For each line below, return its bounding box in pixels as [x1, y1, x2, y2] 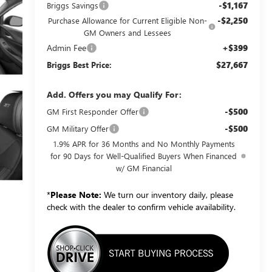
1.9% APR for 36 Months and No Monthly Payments [52, 138, 235, 149]
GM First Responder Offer [46, 106, 138, 117]
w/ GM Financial [115, 162, 172, 173]
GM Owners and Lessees [83, 27, 171, 38]
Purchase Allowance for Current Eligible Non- [47, 15, 207, 25]
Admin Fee [46, 41, 86, 53]
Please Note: [50, 188, 101, 200]
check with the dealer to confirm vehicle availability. [46, 200, 236, 212]
